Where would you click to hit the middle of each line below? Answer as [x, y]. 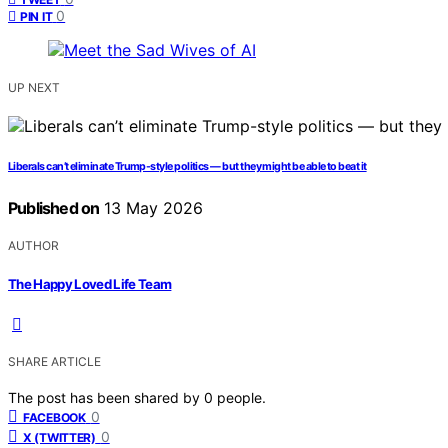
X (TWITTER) [59, 437]
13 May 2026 [151, 208]
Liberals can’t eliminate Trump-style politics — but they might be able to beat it [187, 167]
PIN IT [36, 17]
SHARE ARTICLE [54, 361]
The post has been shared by [106, 397]
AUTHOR [33, 246]
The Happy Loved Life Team [90, 283]
